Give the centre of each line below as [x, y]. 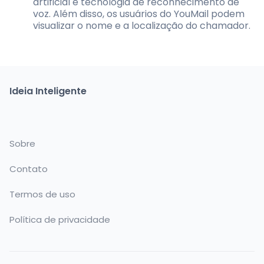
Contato [29, 169]
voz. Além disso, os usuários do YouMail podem [139, 14]
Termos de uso [42, 194]
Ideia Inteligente [48, 91]
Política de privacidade [60, 219]
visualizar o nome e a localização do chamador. [142, 25]
